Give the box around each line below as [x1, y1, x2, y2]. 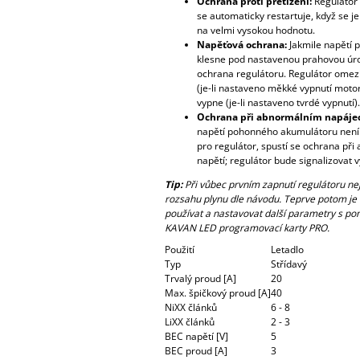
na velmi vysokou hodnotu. [196, 22, 315, 37]
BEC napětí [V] [164, 329, 228, 343]
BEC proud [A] [164, 343, 227, 358]
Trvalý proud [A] [164, 271, 236, 285]
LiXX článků [164, 314, 215, 329]
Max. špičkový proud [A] [164, 285, 271, 300]
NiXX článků [164, 300, 217, 314]
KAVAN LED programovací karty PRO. [164, 220, 329, 235]
